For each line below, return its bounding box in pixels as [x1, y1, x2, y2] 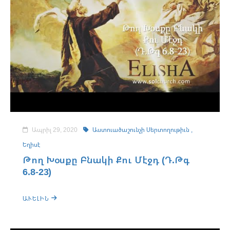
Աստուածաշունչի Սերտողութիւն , [91, 125, 193, 134]
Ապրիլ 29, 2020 [30, 125, 79, 134]
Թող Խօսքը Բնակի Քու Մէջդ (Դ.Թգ [23, 154, 190, 166]
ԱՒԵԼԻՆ [23, 194, 51, 203]
